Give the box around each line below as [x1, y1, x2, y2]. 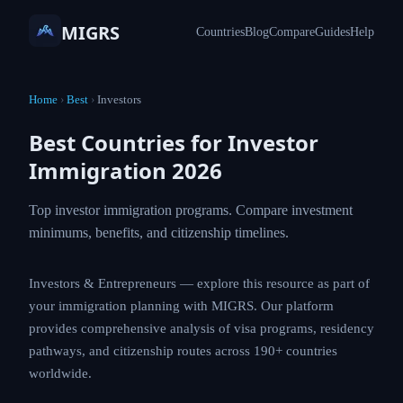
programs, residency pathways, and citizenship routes [29, 364, 363, 382]
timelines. [29, 245, 94, 264]
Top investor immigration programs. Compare [29, 200, 344, 219]
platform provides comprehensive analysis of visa [29, 342, 336, 360]
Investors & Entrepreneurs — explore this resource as [29, 297, 360, 315]
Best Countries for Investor [29, 128, 318, 157]
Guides [304, 22, 346, 40]
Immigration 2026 [29, 156, 222, 185]
